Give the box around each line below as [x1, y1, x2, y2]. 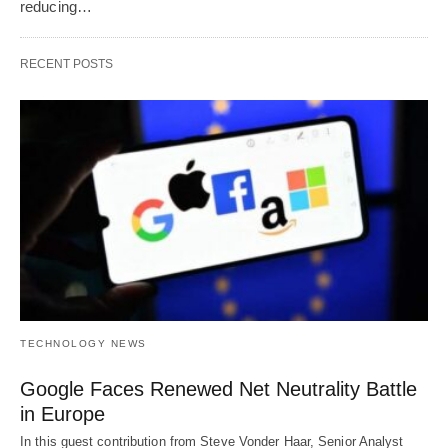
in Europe [20, 403, 105, 426]
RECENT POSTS [20, 56, 113, 71]
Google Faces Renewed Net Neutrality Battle [20, 378, 417, 401]
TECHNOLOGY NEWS [20, 338, 147, 350]
